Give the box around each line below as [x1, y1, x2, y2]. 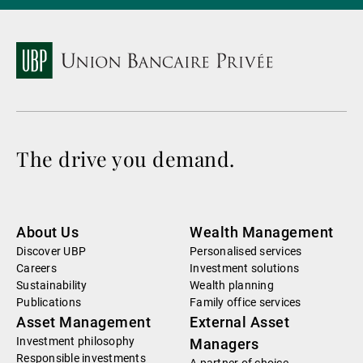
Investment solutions [190, 262, 299, 275]
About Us [16, 224, 79, 241]
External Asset [190, 314, 289, 331]
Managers [190, 335, 258, 353]
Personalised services [190, 245, 302, 258]
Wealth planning [190, 279, 274, 293]
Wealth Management [190, 224, 334, 241]
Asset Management [16, 314, 151, 331]
